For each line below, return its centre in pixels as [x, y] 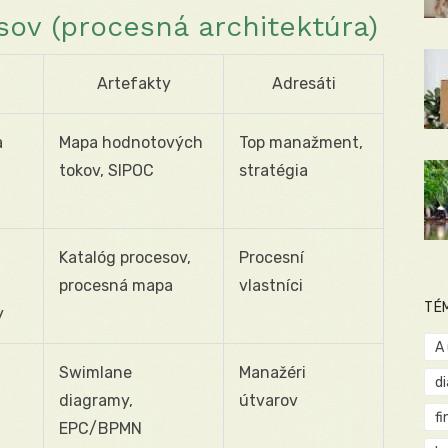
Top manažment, [301, 142]
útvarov [268, 400]
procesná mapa [116, 285]
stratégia [273, 170]
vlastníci [271, 285]
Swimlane [95, 372]
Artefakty [133, 83]
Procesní [271, 257]
